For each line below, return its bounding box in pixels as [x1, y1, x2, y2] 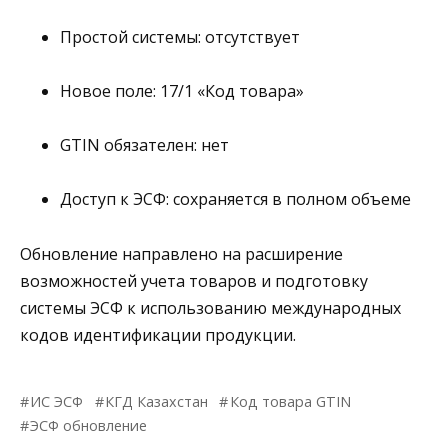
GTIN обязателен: [60, 134, 197, 157]
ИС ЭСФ [30, 391, 84, 411]
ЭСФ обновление [30, 415, 148, 435]
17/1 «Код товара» [156, 80, 304, 103]
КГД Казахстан [105, 391, 209, 411]
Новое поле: [60, 80, 156, 103]
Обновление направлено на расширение [20, 242, 343, 265]
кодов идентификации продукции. [20, 323, 296, 346]
